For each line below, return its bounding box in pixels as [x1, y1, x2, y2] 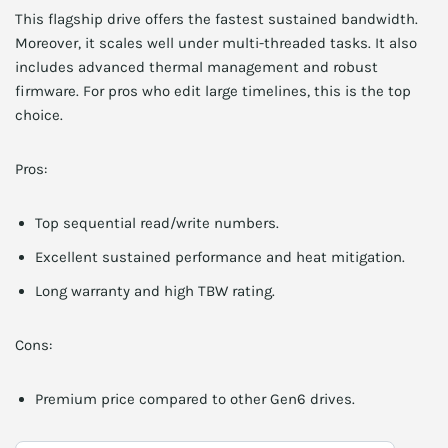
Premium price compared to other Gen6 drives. [35, 390, 355, 408]
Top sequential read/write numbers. [35, 214, 279, 232]
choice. [15, 106, 63, 124]
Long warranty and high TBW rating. [35, 282, 275, 300]
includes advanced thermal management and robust [15, 58, 378, 76]
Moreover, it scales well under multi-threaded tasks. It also [15, 34, 417, 52]
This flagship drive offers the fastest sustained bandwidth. [15, 10, 418, 28]
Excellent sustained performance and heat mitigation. [35, 248, 405, 266]
